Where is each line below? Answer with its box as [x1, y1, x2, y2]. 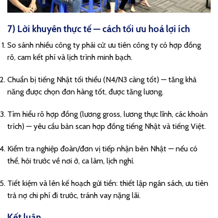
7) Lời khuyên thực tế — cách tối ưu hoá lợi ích [7, 22, 190, 35]
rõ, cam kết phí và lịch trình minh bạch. [7, 53, 132, 62]
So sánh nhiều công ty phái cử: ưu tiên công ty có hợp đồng [7, 40, 201, 50]
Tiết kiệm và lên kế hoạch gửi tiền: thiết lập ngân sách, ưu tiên [7, 178, 208, 188]
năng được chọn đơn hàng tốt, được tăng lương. [7, 87, 163, 97]
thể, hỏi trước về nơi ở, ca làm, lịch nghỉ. [7, 156, 134, 165]
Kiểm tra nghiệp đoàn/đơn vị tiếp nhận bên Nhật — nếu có [7, 144, 198, 153]
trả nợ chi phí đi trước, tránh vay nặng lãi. [7, 190, 141, 200]
